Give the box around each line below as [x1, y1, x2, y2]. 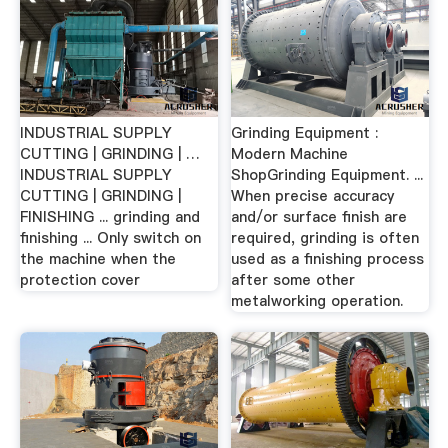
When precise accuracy [231, 186, 395, 206]
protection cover [19, 270, 140, 290]
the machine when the [19, 249, 176, 269]
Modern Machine [231, 144, 349, 164]
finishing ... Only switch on [19, 228, 201, 248]
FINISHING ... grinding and [19, 207, 200, 227]
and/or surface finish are [231, 207, 408, 227]
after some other [231, 270, 356, 290]
